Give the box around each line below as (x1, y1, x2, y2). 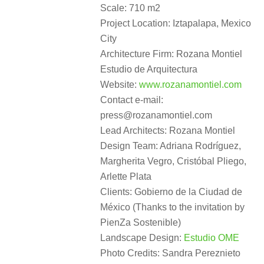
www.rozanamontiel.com (139, 80, 242, 90)
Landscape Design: (100, 233, 184, 243)
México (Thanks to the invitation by (100, 202, 245, 213)
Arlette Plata (100, 171, 151, 182)
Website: (100, 80, 139, 90)
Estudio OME (184, 233, 239, 243)
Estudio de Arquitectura (100, 64, 197, 75)
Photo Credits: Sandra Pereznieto (100, 248, 240, 259)
